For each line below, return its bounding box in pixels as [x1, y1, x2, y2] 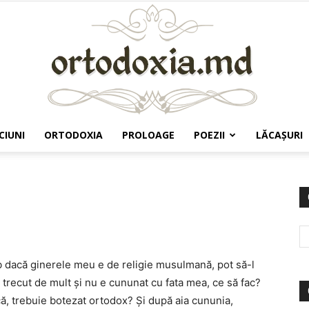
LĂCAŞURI [256, 128, 303, 141]
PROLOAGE [122, 128, 175, 141]
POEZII [194, 128, 225, 141]
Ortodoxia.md [154, 157, 216, 168]
